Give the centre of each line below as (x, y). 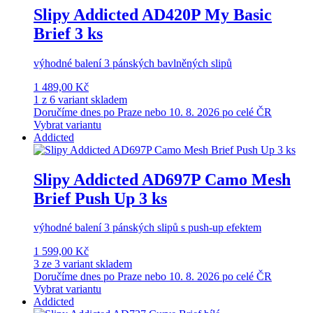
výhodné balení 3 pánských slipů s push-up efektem (147, 228)
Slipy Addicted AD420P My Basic (153, 14)
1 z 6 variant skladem (80, 99)
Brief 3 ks (68, 33)
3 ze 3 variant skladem (83, 264)
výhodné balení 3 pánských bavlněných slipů (133, 63)
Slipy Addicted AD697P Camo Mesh (162, 179)
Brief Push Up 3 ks (100, 198)
